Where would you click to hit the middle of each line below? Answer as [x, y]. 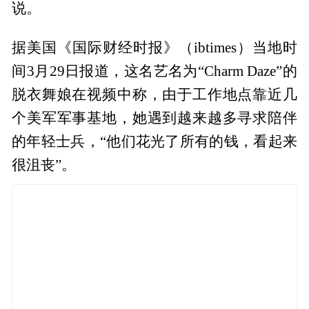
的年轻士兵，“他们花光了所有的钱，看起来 [154, 141]
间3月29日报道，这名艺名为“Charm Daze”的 [154, 71]
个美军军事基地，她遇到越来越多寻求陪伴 [154, 118]
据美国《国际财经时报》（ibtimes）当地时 [154, 47]
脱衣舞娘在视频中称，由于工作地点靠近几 [154, 94]
